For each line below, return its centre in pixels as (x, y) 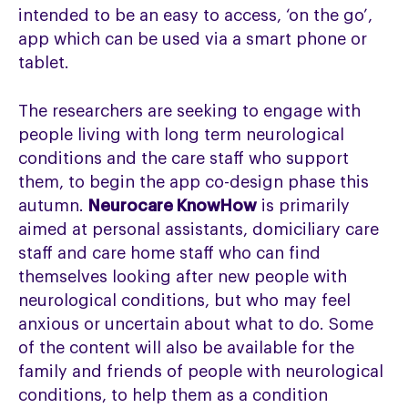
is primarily (304, 206)
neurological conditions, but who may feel (185, 301)
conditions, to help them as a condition (173, 396)
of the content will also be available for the (187, 348)
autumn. (54, 206)
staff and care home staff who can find (170, 254)
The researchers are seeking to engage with (190, 112)
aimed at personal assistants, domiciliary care (199, 230)
